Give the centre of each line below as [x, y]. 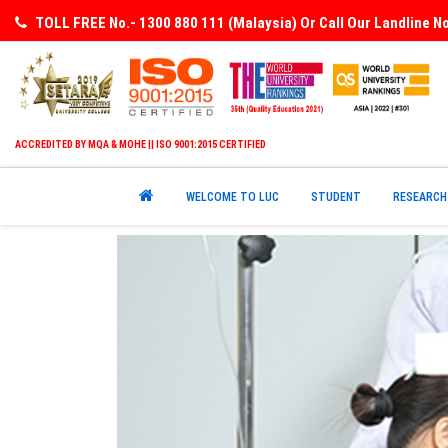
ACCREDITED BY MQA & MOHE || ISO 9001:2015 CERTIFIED [140, 144]
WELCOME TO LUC [232, 196]
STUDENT [336, 196]
